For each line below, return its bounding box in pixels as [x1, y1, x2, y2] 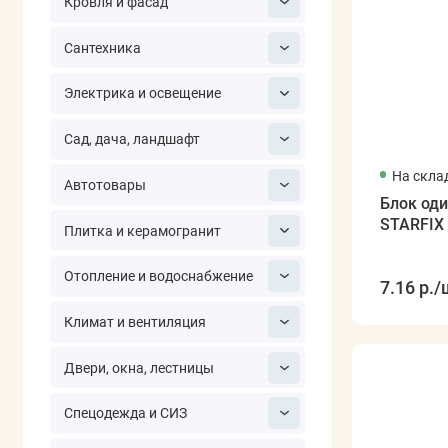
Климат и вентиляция [63, 313, 206, 330]
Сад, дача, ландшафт [63, 131, 200, 148]
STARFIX [379, 214, 444, 234]
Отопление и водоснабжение [63, 268, 253, 285]
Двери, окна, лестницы [63, 359, 214, 376]
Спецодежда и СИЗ [63, 405, 187, 422]
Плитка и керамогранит [63, 222, 221, 239]
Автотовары [63, 176, 146, 193]
